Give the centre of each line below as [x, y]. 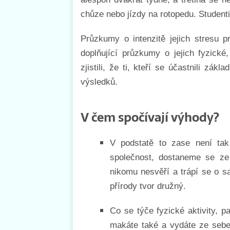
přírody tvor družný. [148, 186]
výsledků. [99, 82]
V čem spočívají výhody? [150, 117]
